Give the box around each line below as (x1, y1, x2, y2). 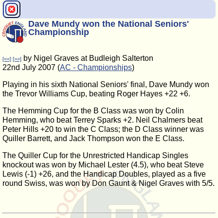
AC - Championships (60, 63, 132, 72)
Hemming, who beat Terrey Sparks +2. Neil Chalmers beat (2, 116, 202, 124)
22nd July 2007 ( (2, 63, 60, 72)
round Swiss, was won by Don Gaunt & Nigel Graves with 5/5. (2, 179, 215, 187)
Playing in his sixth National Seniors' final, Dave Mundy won (2, 80, 209, 89)
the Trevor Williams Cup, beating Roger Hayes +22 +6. (2, 90, 190, 98)
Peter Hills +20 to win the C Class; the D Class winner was (2, 125, 204, 133)
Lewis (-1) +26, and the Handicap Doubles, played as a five (2, 170, 206, 178)
